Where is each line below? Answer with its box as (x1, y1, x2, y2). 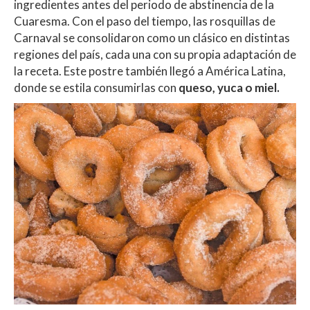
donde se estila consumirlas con (14, 80, 179, 95)
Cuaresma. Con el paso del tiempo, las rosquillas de (14, 13, 275, 28)
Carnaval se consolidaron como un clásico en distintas (14, 30, 290, 45)
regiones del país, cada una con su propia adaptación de (14, 46, 296, 62)
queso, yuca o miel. (179, 80, 280, 95)
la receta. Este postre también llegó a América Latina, (14, 63, 286, 78)
